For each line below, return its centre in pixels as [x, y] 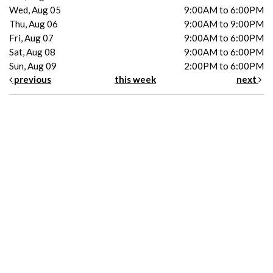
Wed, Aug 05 [35, 9]
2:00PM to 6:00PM [224, 66]
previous [32, 79]
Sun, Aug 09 [33, 66]
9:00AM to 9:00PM [224, 23]
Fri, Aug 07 [31, 37]
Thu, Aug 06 [34, 23]
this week [135, 79]
